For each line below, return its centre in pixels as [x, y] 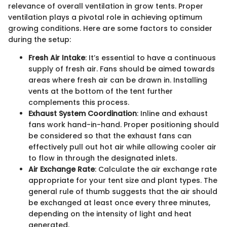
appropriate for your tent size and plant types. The [123, 181]
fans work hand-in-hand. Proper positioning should [124, 125]
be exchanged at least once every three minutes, [119, 203]
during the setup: [40, 40]
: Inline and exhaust [172, 114]
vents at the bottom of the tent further [101, 91]
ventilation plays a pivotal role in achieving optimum [105, 17]
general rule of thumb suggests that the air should [123, 192]
